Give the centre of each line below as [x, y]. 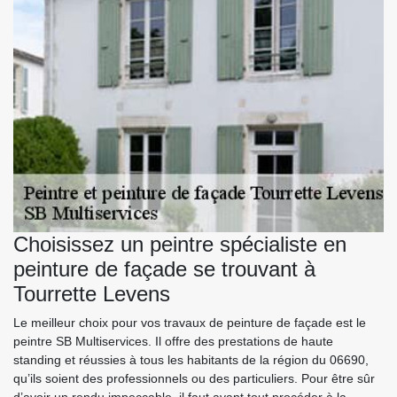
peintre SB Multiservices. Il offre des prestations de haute [173, 341]
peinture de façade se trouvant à [164, 269]
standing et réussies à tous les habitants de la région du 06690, [191, 360]
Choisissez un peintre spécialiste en [180, 244]
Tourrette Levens [92, 294]
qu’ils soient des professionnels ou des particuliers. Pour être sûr [194, 378]
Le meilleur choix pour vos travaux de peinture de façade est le [190, 323]
